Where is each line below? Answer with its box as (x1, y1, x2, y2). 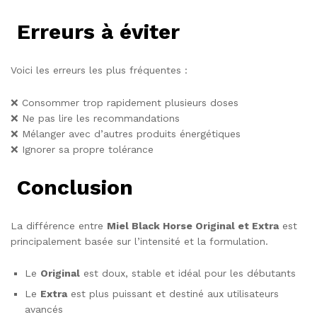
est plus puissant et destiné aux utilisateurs (67, 288, 279, 300)
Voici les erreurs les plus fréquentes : (11, 64, 188, 76)
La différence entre (11, 219, 107, 231)
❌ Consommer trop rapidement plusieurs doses (11, 96, 238, 108)
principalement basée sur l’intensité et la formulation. (11, 235, 268, 247)
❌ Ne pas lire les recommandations (11, 112, 180, 124)
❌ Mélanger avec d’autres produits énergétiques (11, 127, 241, 139)
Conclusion (11, 174, 133, 200)
